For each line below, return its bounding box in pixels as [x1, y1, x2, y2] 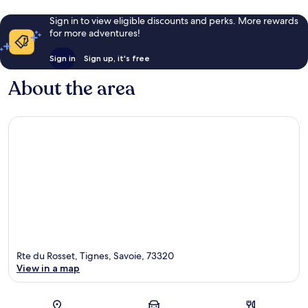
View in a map [16, 261, 80, 274]
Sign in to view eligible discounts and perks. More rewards [49, 14, 298, 27]
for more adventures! [49, 27, 140, 40]
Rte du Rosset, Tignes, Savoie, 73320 [16, 249, 174, 262]
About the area [8, 76, 135, 102]
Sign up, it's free [83, 53, 150, 64]
